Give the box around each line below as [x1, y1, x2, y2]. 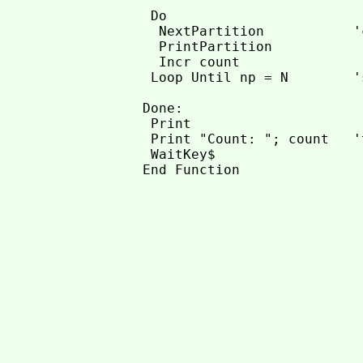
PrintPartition [143, 39, 273, 54]
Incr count [143, 54, 241, 70]
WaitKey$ [143, 147, 216, 162]
